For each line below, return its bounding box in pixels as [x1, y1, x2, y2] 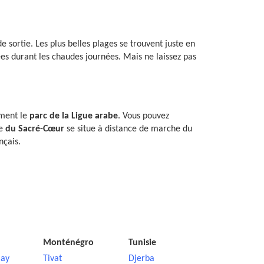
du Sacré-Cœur [5, 124, 64, 134]
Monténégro [43, 238, 94, 247]
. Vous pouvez [118, 111, 169, 121]
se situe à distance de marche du [64, 124, 192, 134]
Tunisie [128, 238, 156, 247]
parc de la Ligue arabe [29, 111, 118, 121]
